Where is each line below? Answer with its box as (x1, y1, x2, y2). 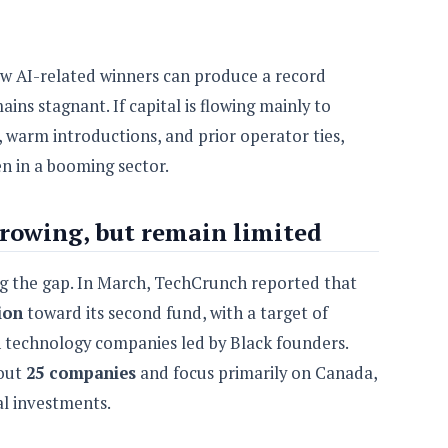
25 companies (26, 361, 136, 384)
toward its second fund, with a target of (23, 301, 328, 324)
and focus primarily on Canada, (136, 361, 377, 384)
